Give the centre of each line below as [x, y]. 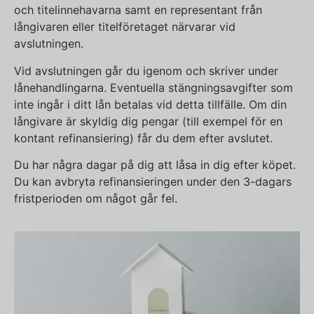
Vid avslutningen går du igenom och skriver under [146, 70]
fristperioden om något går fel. [96, 199]
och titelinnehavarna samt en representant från [138, 10]
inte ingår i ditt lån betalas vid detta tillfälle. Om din [150, 104]
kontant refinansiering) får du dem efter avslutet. [143, 138]
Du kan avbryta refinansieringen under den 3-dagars [153, 182]
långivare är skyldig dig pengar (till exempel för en [148, 121]
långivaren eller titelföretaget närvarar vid [125, 27]
